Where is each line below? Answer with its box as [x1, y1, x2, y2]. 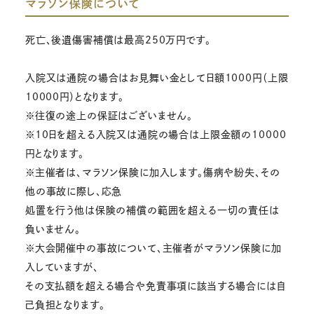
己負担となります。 [25, 300, 105, 310]
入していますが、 [25, 262, 99, 273]
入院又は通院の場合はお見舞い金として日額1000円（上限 [25, 73, 289, 83]
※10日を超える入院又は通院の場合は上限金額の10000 [25, 130, 287, 140]
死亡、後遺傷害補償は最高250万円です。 [25, 35, 211, 46]
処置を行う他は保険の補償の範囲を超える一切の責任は [25, 205, 280, 216]
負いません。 [25, 224, 81, 235]
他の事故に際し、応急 [25, 186, 123, 197]
